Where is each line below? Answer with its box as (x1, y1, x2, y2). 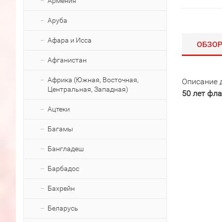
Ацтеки (48, 105, 70, 113)
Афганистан (48, 56, 87, 64)
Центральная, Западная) (48, 85, 128, 93)
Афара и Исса (48, 36, 92, 44)
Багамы (48, 125, 73, 133)
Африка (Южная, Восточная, (48, 76, 139, 84)
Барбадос (48, 165, 79, 172)
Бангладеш (48, 145, 84, 153)
